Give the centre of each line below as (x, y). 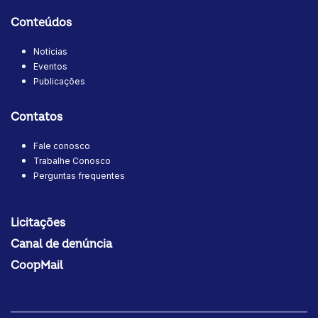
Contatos (37, 117)
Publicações (59, 82)
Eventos (50, 67)
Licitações (38, 223)
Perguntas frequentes (79, 176)
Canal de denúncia (61, 245)
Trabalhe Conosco (72, 161)
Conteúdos (41, 23)
